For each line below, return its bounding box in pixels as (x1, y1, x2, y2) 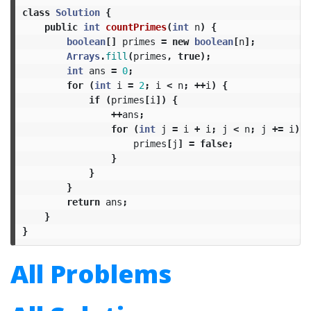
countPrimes (105, 21, 167, 33)
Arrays (66, 50, 100, 62)
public (44, 21, 78, 33)
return (66, 196, 100, 208)
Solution (55, 6, 100, 18)
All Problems (10, 257, 171, 291)
